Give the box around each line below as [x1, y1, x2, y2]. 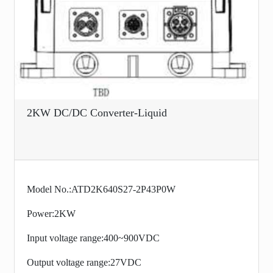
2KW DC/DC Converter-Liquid [27, 107, 167, 119]
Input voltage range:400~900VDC [27, 233, 160, 243]
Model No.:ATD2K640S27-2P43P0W [27, 184, 175, 194]
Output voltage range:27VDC [27, 257, 141, 268]
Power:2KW [27, 208, 76, 219]
